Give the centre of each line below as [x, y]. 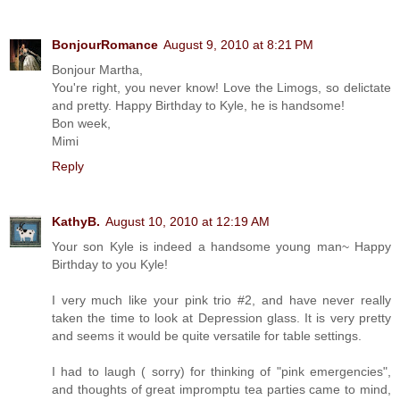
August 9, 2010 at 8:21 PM [238, 44]
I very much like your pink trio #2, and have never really [221, 300]
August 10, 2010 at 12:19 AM [187, 221]
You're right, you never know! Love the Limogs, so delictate [221, 87]
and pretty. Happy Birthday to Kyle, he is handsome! [198, 105]
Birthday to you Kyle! [110, 264]
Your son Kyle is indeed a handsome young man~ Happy [221, 246]
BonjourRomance [105, 44]
